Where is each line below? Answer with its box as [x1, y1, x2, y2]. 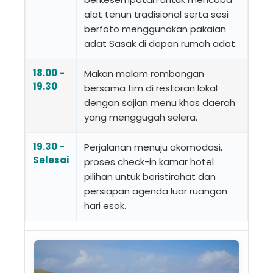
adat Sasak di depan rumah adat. [84, 37, 237, 50]
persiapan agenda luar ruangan [84, 184, 227, 197]
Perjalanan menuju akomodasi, [84, 140, 222, 154]
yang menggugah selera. [84, 110, 197, 124]
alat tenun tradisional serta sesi [84, 7, 229, 21]
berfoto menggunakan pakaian [84, 22, 226, 35]
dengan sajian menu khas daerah [84, 96, 235, 109]
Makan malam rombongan [84, 66, 204, 80]
